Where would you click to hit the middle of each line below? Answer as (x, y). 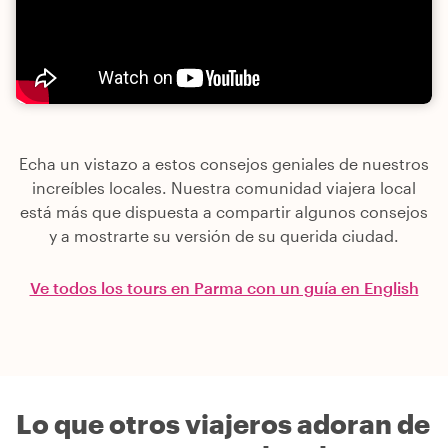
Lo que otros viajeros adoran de (223, 424)
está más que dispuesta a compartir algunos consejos (224, 212)
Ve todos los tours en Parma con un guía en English (224, 288)
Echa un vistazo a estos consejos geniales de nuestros (224, 164)
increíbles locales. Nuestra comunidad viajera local (224, 188)
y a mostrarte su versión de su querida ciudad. (224, 236)
